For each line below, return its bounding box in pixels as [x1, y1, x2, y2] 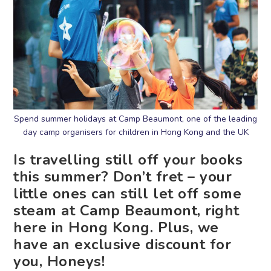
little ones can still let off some [13, 184, 242, 204]
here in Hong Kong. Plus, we [13, 218, 219, 238]
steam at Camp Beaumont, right [13, 201, 240, 221]
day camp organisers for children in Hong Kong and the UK [22, 126, 249, 139]
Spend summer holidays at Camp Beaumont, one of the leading [14, 113, 257, 125]
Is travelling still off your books [13, 150, 243, 170]
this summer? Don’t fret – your [13, 167, 232, 187]
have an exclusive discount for [13, 235, 232, 255]
